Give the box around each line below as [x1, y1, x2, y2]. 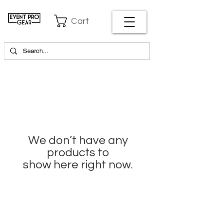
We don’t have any [28, 134, 128, 146]
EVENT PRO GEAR [11, 202, 75, 211]
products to [47, 146, 109, 159]
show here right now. [23, 159, 133, 171]
